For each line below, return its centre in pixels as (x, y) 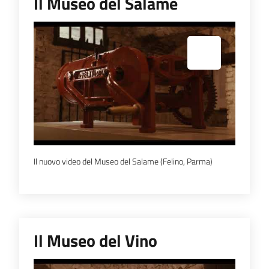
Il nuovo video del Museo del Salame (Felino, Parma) (123, 161)
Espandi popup (62, 43)
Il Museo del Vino (95, 240)
